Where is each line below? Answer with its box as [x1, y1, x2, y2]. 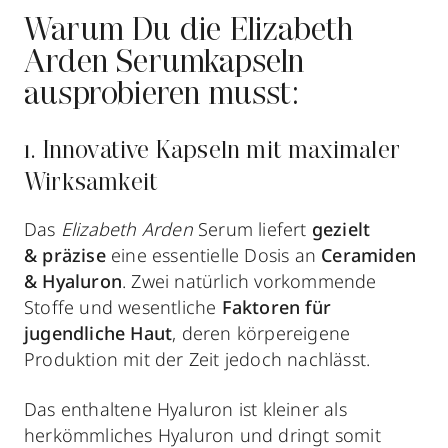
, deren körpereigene [172, 321, 351, 345]
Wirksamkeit [24, 172, 159, 196]
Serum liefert [192, 217, 312, 241]
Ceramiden [321, 243, 417, 267]
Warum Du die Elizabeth [24, 16, 354, 48]
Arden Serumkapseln [24, 48, 305, 80]
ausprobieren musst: [24, 80, 299, 112]
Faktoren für [221, 295, 332, 319]
